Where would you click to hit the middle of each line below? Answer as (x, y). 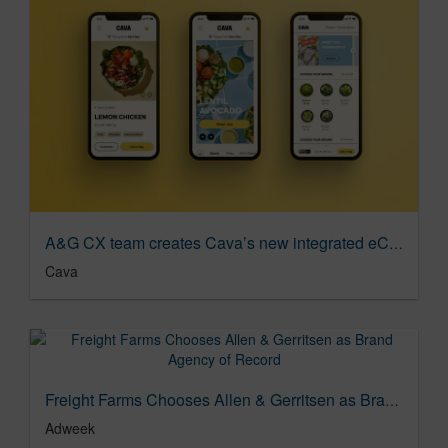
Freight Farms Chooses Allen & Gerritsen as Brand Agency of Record (392, 399)
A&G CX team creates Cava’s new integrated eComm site (396, 242)
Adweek (70, 427)
